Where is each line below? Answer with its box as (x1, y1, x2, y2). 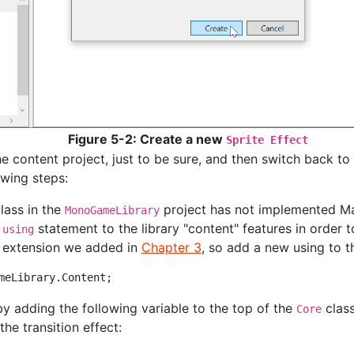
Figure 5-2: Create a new (67, 130, 226, 147)
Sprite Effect (225, 133, 308, 146)
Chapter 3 (141, 239, 201, 255)
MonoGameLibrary (64, 203, 160, 217)
